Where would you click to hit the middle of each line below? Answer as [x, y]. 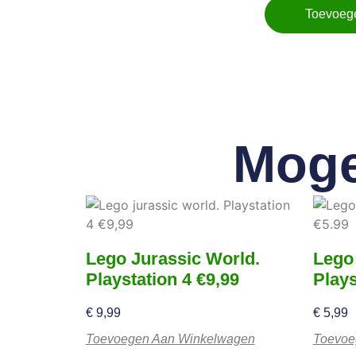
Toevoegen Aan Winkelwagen [170, 339]
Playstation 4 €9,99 [162, 279]
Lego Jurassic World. [172, 258]
